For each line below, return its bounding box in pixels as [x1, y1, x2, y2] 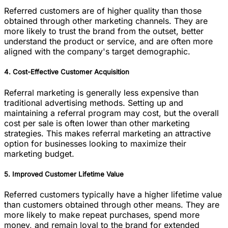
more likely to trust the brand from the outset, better [4, 26, 204, 37]
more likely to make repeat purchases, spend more [4, 209, 199, 220]
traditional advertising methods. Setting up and [4, 97, 183, 108]
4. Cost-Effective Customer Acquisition [4, 68, 129, 76]
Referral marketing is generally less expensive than [4, 87, 198, 98]
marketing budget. [4, 148, 74, 159]
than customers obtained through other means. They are [4, 199, 219, 210]
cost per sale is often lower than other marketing [4, 118, 190, 128]
